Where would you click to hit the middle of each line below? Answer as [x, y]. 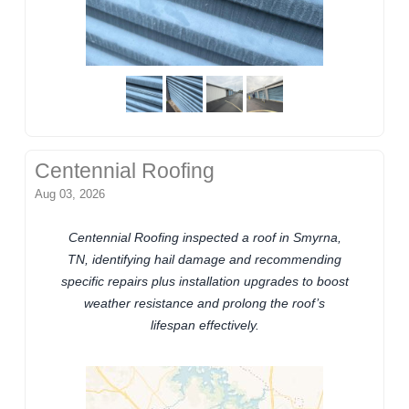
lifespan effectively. [204, 325]
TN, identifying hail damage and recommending [204, 260]
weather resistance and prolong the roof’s [204, 304]
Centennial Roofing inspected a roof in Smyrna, [204, 238]
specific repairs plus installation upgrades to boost [204, 282]
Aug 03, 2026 [70, 194]
